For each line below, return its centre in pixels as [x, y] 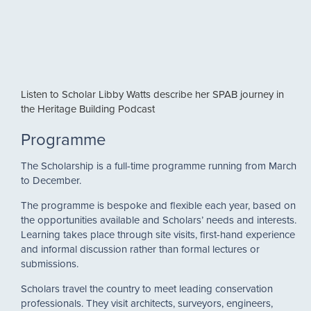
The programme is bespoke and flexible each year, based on [158, 205]
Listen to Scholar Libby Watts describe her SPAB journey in [152, 94]
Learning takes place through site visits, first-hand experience [158, 234]
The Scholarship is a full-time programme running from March [159, 166]
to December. [51, 180]
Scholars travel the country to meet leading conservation [147, 288]
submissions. [51, 263]
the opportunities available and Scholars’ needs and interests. [159, 220]
